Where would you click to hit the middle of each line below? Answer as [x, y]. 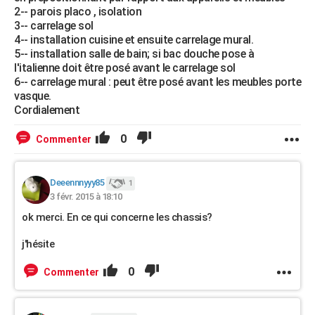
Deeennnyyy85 [77, 183]
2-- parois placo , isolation [78, 12]
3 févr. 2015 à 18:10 [86, 197]
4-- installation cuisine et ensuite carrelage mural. [134, 40]
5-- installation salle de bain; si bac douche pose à [134, 54]
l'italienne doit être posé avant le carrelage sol [125, 68]
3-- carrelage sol [54, 26]
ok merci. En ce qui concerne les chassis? [117, 217]
